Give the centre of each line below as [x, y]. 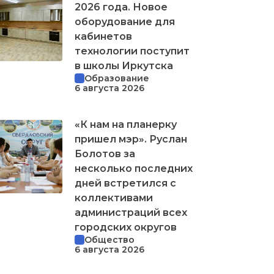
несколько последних [134, 168]
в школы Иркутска [124, 65]
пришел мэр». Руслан [131, 139]
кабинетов [103, 36]
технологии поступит [132, 51]
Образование [117, 78]
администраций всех [131, 212]
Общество [109, 239]
